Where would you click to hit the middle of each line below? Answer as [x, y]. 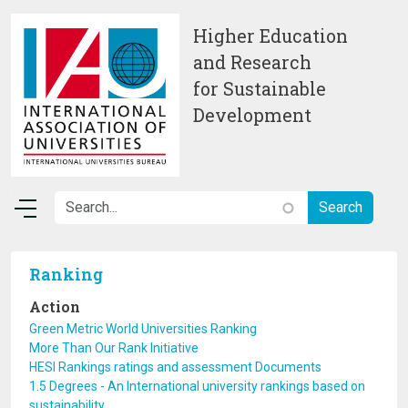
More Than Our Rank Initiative [114, 348]
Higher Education [270, 36]
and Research [252, 62]
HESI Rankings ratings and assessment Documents [175, 367]
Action [55, 306]
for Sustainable [260, 89]
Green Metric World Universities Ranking [143, 329]
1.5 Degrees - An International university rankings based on [197, 386]
